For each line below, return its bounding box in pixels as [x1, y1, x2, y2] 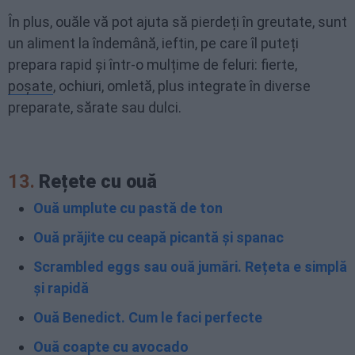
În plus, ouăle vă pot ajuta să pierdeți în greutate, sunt [8, 13, 347, 30]
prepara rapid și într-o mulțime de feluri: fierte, [8, 56, 297, 73]
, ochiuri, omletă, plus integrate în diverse [53, 78, 311, 94]
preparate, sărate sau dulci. [8, 99, 181, 116]
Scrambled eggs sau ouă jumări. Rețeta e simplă [33, 258, 347, 275]
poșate [8, 78, 53, 94]
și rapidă [33, 280, 89, 296]
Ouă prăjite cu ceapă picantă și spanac [33, 229, 284, 246]
